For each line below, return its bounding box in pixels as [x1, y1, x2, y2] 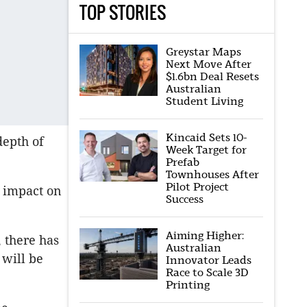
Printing [165, 278, 210, 291]
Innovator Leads [165, 254, 251, 267]
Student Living [165, 95, 243, 108]
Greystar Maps [165, 45, 241, 58]
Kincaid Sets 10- [165, 131, 247, 144]
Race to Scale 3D [165, 266, 249, 279]
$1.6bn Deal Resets [165, 70, 259, 83]
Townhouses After [165, 168, 259, 181]
